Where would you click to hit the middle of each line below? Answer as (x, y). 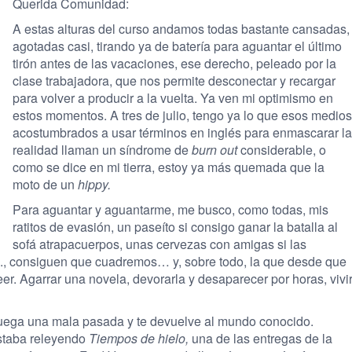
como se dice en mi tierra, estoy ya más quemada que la (169, 167)
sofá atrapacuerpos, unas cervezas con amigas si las (159, 244)
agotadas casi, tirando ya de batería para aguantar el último (177, 46)
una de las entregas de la (260, 338)
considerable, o (282, 150)
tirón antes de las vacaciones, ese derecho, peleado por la (174, 63)
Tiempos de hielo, (139, 338)
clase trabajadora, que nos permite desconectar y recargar (174, 81)
